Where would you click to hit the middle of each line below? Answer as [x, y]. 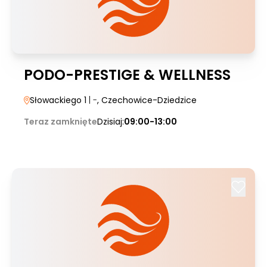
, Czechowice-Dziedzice [147, 100]
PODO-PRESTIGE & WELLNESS [127, 75]
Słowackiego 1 [58, 100]
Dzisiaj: [111, 122]
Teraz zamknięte [60, 122]
